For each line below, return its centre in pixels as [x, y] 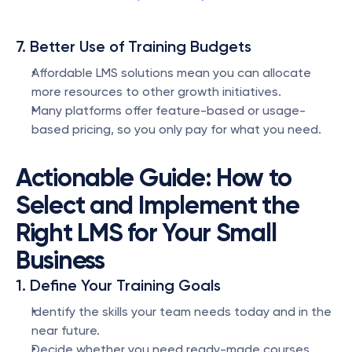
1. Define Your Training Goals [118, 285]
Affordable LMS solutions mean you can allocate [171, 73]
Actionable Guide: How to [154, 178]
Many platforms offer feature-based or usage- [169, 110]
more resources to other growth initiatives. [156, 92]
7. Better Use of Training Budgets [134, 46]
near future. [66, 330]
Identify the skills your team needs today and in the [181, 312]
